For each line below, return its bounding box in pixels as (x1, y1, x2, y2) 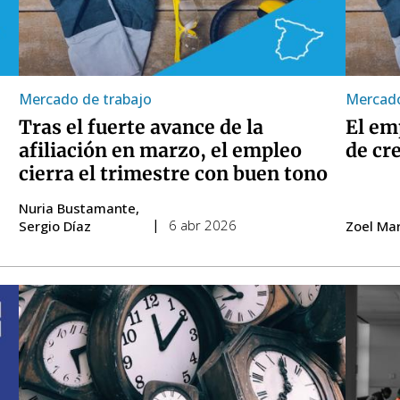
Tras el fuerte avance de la (18, 115, 263, 140)
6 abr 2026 (168, 216, 237, 235)
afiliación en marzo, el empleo (18, 138, 302, 163)
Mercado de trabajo (18, 89, 152, 110)
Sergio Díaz (18, 217, 91, 236)
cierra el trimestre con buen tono (18, 162, 328, 187)
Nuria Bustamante (18, 199, 136, 218)
